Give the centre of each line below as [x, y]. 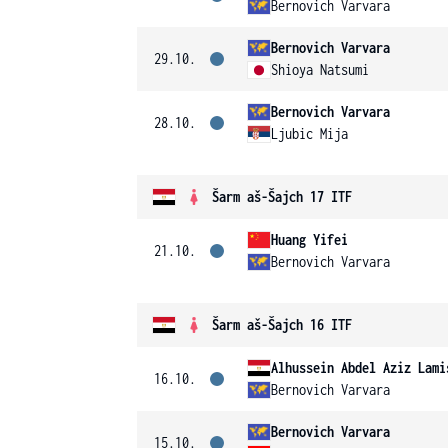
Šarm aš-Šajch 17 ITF [282, 196]
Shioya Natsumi [320, 69]
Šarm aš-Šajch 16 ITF [282, 324]
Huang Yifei [309, 239]
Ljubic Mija [309, 133]
